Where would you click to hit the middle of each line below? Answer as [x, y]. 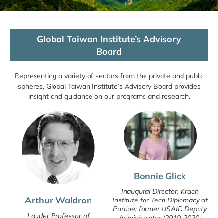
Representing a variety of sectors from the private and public [109, 76]
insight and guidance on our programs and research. [109, 96]
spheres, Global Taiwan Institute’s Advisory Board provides [109, 86]
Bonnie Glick [160, 176]
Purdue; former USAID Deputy [160, 209]
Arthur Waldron [58, 200]
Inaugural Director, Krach [160, 191]
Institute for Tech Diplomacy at [160, 200]
